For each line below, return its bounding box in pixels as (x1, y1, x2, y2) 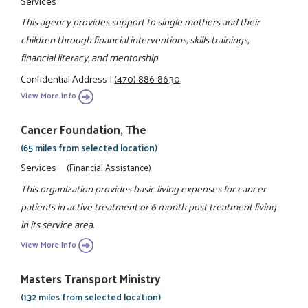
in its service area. (21, 214, 95, 233)
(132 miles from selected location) (21, 288, 162, 305)
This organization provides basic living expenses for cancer (21, 179, 267, 197)
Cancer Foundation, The (21, 119, 147, 140)
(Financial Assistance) (66, 159, 151, 176)
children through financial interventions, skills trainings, (21, 30, 250, 49)
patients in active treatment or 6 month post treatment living (21, 197, 277, 215)
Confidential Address (21, 69, 108, 87)
